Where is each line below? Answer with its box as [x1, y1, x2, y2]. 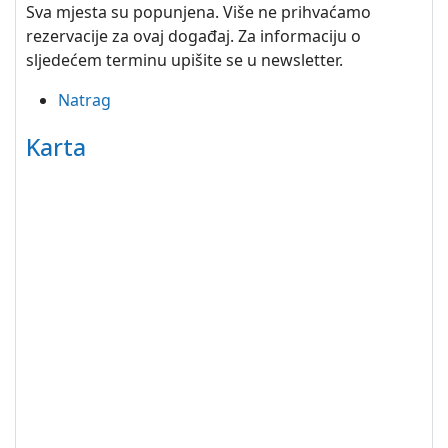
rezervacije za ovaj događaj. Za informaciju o [26, 25, 361, 47]
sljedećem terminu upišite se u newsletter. [26, 49, 343, 71]
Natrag [58, 89, 111, 111]
